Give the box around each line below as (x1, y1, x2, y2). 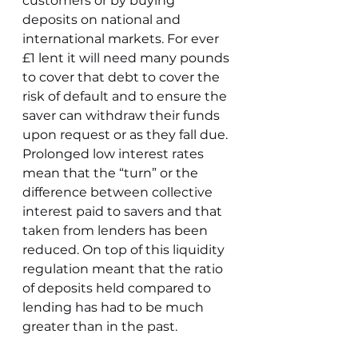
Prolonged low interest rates (22, 146, 207, 161)
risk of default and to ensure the (22, 89, 230, 104)
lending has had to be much (22, 300, 207, 315)
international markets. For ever (22, 31, 222, 46)
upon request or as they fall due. (22, 127, 231, 142)
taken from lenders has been (22, 223, 211, 238)
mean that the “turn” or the (22, 165, 201, 181)
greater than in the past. (22, 319, 181, 334)
